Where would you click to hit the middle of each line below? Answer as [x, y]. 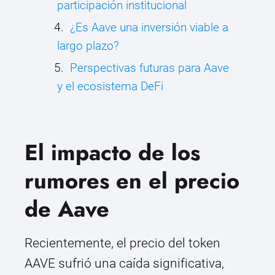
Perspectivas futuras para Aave [149, 68]
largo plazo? [88, 46]
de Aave [67, 209]
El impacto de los [112, 153]
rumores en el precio [132, 181]
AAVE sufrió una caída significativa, [124, 264]
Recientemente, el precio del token [122, 243]
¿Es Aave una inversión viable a [149, 28]
